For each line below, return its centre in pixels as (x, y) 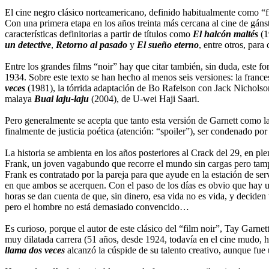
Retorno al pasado (92, 44)
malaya (20, 98)
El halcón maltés (225, 34)
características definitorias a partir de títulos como (99, 34)
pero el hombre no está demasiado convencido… (97, 207)
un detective (28, 44)
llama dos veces (35, 250)
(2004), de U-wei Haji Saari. (144, 98)
